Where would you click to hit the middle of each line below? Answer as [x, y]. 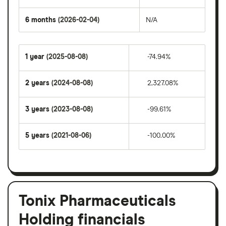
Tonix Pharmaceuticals [97, 201]
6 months [42, 20]
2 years [38, 83]
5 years [38, 135]
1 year [36, 57]
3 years [38, 109]
